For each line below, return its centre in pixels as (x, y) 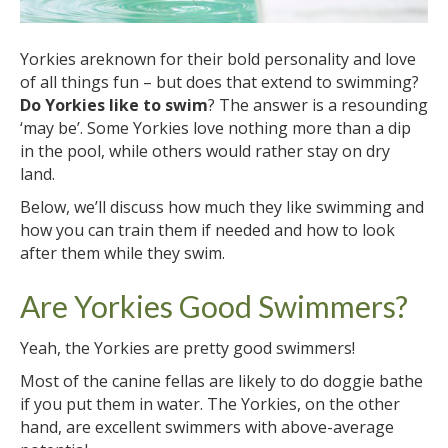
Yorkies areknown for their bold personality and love (218, 58)
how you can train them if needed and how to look (207, 229)
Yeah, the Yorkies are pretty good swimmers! (187, 347)
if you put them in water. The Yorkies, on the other (210, 403)
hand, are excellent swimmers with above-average (207, 426)
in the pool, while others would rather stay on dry (205, 150)
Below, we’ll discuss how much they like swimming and (222, 206)
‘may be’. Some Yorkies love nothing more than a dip (215, 127)
